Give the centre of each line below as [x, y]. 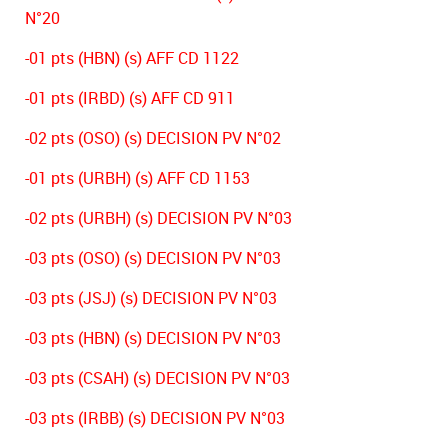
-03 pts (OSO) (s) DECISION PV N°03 [153, 258]
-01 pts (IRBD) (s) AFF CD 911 [130, 98]
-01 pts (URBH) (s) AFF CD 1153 [137, 178]
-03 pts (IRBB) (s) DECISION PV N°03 [155, 418]
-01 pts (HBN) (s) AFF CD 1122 [132, 58]
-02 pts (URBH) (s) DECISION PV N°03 [158, 218]
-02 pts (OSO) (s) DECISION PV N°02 [153, 138]
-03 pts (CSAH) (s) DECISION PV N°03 [157, 378]
